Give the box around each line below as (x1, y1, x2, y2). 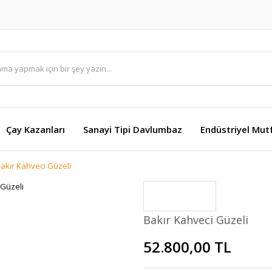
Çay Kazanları (6, 123, 65, 135)
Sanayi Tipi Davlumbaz (83, 123, 182, 135)
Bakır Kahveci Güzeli (143, 212, 248, 227)
